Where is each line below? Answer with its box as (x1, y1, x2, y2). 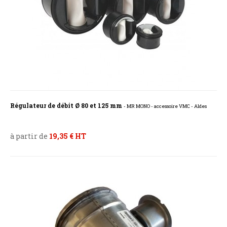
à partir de (10, 131, 49, 141)
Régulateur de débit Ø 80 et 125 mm (10, 101, 124, 110)
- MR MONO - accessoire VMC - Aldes (124, 103, 207, 110)
